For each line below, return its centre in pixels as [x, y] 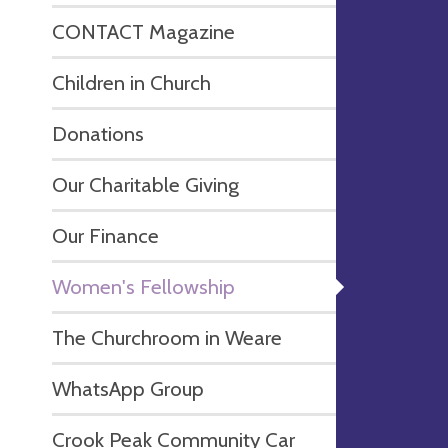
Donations [98, 133]
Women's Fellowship [143, 286]
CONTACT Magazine [143, 31]
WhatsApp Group [128, 388]
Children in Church [131, 82]
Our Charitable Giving [145, 184]
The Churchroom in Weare [167, 337]
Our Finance [105, 235]
